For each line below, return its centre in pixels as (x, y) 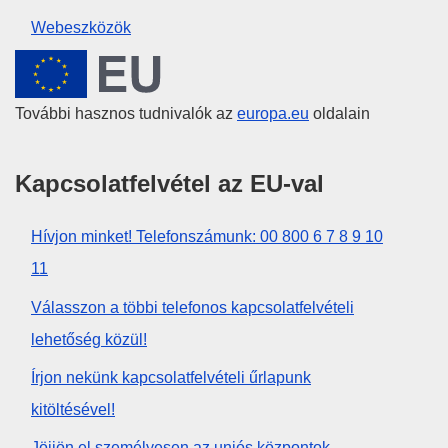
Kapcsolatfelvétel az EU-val (169, 184)
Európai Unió (102, 66)
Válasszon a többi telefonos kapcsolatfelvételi (192, 307)
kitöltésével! (73, 409)
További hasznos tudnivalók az (126, 114)
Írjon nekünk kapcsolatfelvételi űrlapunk (171, 377)
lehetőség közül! (89, 339)
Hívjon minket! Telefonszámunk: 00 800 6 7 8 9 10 (207, 237)
